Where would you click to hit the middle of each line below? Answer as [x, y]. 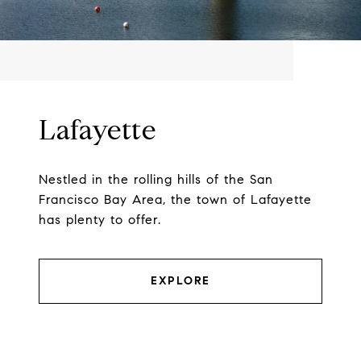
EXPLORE [180, 281]
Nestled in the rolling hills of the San [156, 180]
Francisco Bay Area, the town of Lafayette [175, 200]
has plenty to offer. [100, 220]
